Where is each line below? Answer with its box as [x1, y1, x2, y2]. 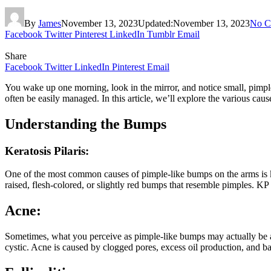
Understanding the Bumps [5, 116, 166, 132]
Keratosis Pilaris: [5, 144, 89, 157]
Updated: [138, 18, 173, 28]
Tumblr [147, 28, 175, 39]
